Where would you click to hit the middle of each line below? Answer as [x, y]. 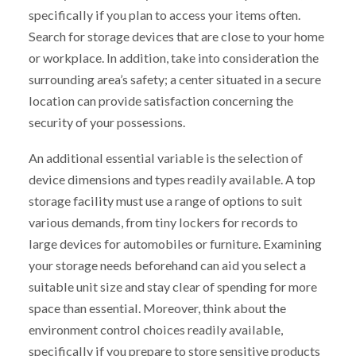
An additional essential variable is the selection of [165, 158]
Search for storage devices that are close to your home [176, 37]
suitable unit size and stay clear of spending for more [172, 287]
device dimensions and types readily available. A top [172, 180]
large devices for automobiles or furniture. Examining [175, 244]
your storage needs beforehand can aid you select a [167, 265]
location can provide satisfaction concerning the [161, 101]
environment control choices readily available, [155, 330]
